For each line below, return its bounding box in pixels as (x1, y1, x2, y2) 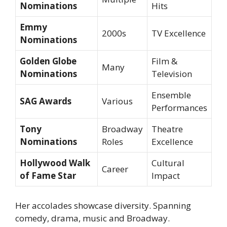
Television (152, 67, 192, 80)
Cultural (152, 157, 184, 169)
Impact (152, 169, 180, 181)
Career (102, 163, 128, 175)
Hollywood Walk (20, 157, 90, 169)
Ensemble (152, 89, 191, 101)
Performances (152, 101, 207, 113)
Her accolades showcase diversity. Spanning (15, 200, 191, 211)
